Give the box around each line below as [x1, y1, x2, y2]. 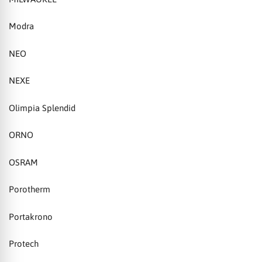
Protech [9, 239, 39, 249]
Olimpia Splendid [9, 102, 75, 113]
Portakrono [9, 211, 53, 222]
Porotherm [9, 184, 50, 195]
